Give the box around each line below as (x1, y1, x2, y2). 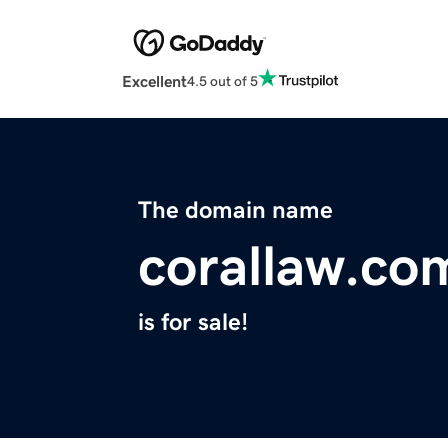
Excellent (122, 73, 187, 90)
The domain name (138, 198, 333, 223)
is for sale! (138, 310, 248, 335)
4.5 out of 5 (187, 73, 258, 88)
